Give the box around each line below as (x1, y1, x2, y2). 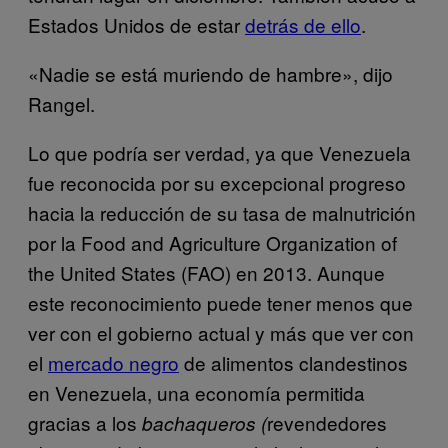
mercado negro (48, 348, 179, 376)
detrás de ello (245, 10, 361, 38)
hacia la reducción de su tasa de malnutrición (28, 198, 416, 226)
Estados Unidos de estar (28, 10, 245, 38)
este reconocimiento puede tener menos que (28, 288, 413, 316)
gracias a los (28, 408, 142, 436)
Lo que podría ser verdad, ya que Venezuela (28, 138, 411, 166)
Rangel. (28, 89, 95, 117)
